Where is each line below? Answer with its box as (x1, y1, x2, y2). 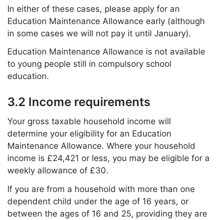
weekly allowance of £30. (7, 165, 109, 175)
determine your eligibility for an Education (7, 128, 171, 138)
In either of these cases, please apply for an (7, 3, 180, 14)
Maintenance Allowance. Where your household (7, 140, 195, 151)
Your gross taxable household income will (7, 116, 171, 126)
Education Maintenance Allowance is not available (7, 47, 205, 57)
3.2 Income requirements (7, 95, 150, 110)
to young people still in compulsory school (7, 59, 171, 69)
